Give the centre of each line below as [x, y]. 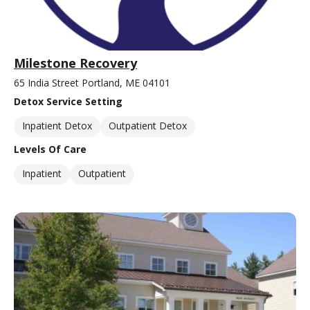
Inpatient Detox [57, 125]
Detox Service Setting [68, 101]
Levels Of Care [50, 149]
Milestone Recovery [75, 63]
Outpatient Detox [148, 125]
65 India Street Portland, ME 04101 [92, 82]
